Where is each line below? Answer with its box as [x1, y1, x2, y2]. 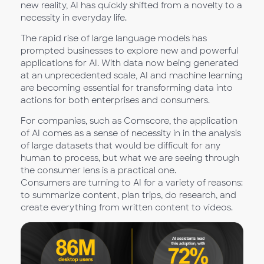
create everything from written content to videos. [21, 202, 233, 213]
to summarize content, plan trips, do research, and [21, 189, 236, 200]
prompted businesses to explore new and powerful [21, 45, 238, 56]
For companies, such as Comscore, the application [21, 115, 237, 126]
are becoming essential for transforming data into [21, 82, 233, 93]
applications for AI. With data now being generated [21, 57, 239, 68]
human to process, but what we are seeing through [21, 152, 239, 163]
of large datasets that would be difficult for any [21, 140, 220, 151]
